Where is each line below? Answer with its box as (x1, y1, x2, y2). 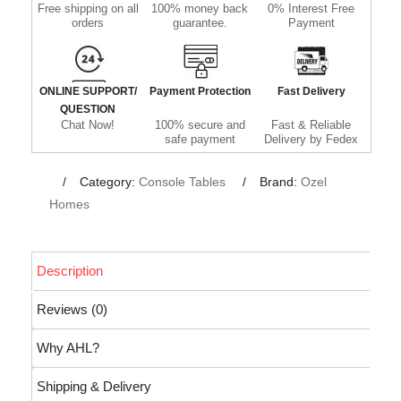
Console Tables (139, 174, 226, 189)
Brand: (260, 174, 301, 189)
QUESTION (60, 102, 116, 115)
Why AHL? (36, 340, 99, 356)
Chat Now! (61, 117, 115, 132)
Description (36, 263, 103, 279)
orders (72, 15, 105, 30)
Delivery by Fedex (264, 132, 359, 146)
